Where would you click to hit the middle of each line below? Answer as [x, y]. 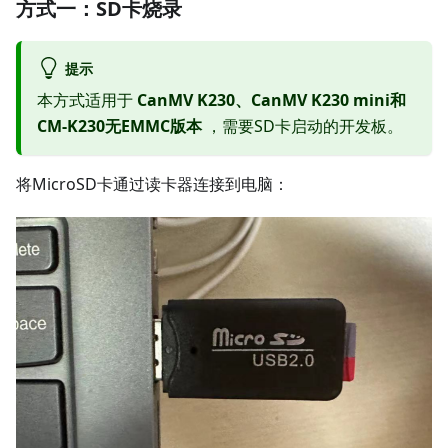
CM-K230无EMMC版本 [119, 125]
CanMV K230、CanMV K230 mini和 [271, 99]
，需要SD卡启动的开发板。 [302, 125]
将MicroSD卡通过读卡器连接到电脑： [152, 183]
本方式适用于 [87, 99]
